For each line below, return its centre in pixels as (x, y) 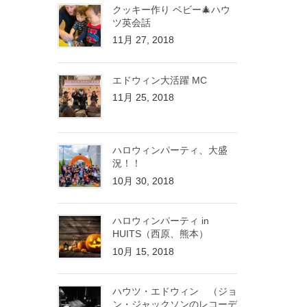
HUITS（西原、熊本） (160, 234)
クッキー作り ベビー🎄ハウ (171, 9)
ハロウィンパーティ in (160, 221)
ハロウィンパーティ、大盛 (170, 150)
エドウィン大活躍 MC (159, 80)
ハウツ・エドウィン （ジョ (174, 291)
